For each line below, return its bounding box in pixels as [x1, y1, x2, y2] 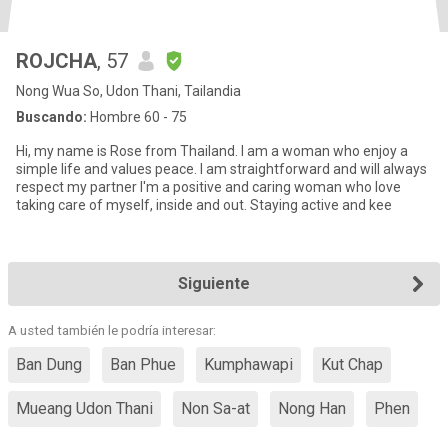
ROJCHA [16, 49, 97, 73]
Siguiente [178, 274, 250, 293]
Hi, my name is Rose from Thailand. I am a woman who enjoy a [16, 143, 110, 159]
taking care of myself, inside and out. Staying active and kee [301, 197, 392, 213]
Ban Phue [110, 355, 176, 374]
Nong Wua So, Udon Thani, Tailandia [16, 83, 241, 99]
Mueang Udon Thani [16, 399, 153, 418]
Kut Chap [321, 355, 383, 374]
